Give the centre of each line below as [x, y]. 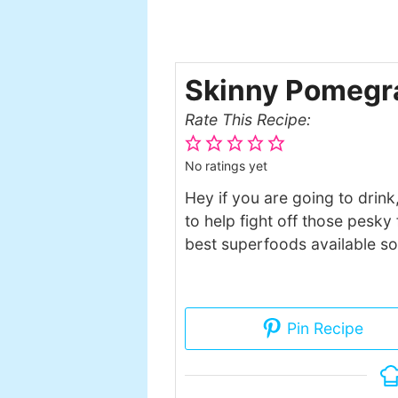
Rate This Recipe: [253, 119]
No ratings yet [226, 165]
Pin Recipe [322, 328]
